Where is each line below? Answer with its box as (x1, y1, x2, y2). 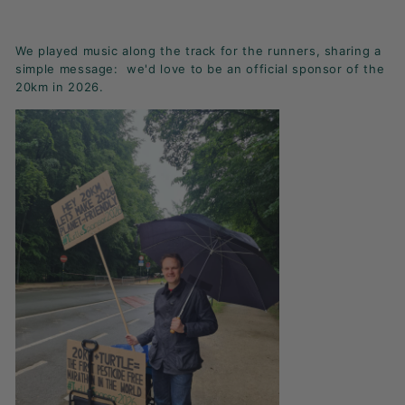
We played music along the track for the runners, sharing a (15, 43, 381, 58)
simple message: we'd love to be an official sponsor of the (15, 61, 385, 76)
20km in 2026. (15, 80, 104, 94)
